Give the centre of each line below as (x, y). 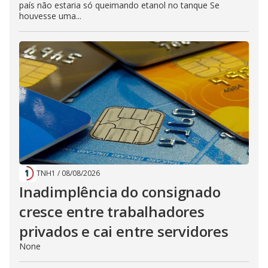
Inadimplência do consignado (120, 192)
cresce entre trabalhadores (112, 212)
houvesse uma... (50, 16)
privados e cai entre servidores (124, 232)
